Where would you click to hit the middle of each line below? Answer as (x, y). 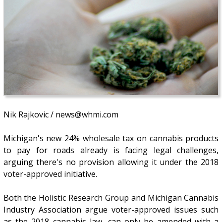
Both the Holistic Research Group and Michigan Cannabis (111, 198)
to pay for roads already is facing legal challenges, (111, 150)
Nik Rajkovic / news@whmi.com (61, 115)
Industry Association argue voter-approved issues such (111, 210)
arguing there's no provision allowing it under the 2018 (111, 162)
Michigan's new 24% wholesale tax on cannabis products (111, 139)
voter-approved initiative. (50, 174)
